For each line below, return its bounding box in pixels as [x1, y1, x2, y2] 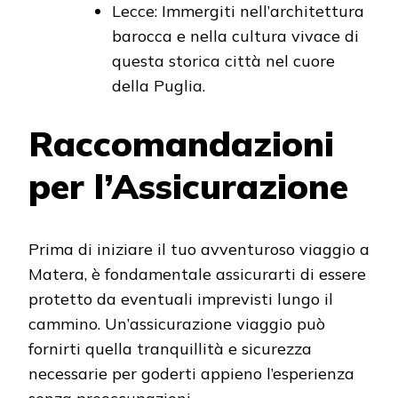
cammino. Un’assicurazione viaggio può [28, 313, 325, 334]
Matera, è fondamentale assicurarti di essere [28, 263, 366, 284]
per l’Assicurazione [28, 164, 348, 209]
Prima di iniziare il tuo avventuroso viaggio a [28, 238, 370, 259]
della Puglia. [112, 76, 205, 97]
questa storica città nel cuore [112, 51, 335, 72]
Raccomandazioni [28, 122, 334, 166]
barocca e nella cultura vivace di [112, 26, 359, 47]
